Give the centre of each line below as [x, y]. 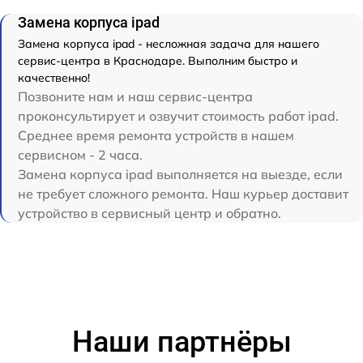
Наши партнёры [181, 342]
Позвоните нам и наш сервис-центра [135, 97]
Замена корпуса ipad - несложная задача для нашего [169, 44]
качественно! [54, 78]
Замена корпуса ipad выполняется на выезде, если [180, 175]
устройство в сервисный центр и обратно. [149, 214]
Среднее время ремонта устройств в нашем [156, 136]
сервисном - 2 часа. [80, 155]
